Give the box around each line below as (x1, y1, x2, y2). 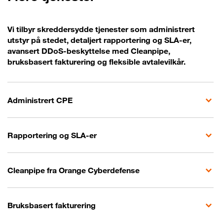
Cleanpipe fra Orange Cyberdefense (7, 165, 140, 176)
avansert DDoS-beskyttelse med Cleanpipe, (7, 46, 170, 56)
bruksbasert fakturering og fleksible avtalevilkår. (7, 57, 185, 67)
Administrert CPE (7, 95, 73, 106)
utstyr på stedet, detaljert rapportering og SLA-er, (7, 35, 191, 45)
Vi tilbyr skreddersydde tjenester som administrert (7, 24, 195, 35)
